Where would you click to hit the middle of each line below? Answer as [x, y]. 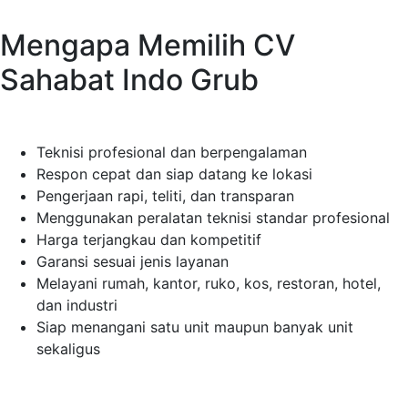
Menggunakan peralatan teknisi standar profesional [213, 218]
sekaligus [68, 349]
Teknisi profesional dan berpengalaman [172, 153]
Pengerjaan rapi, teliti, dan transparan [165, 196]
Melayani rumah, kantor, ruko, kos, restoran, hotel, [209, 284]
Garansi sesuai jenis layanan [133, 262]
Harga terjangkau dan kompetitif [149, 240]
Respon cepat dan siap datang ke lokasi [174, 174]
